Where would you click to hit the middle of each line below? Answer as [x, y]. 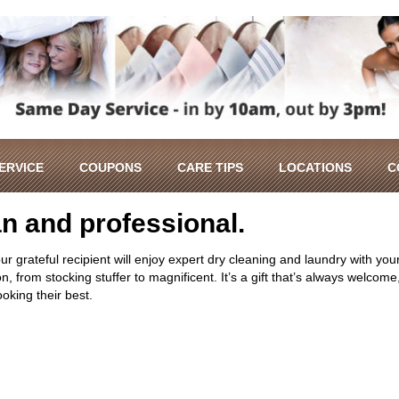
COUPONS [110, 167]
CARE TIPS [210, 167]
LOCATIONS [315, 167]
